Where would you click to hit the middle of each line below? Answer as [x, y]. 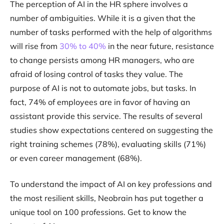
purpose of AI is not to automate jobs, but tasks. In [103, 88]
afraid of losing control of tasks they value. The [96, 74]
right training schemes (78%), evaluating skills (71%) [108, 144]
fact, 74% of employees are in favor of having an [100, 102]
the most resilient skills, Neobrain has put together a [107, 198]
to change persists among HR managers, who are [102, 60]
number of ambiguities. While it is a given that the [103, 18]
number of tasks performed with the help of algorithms [111, 32]
